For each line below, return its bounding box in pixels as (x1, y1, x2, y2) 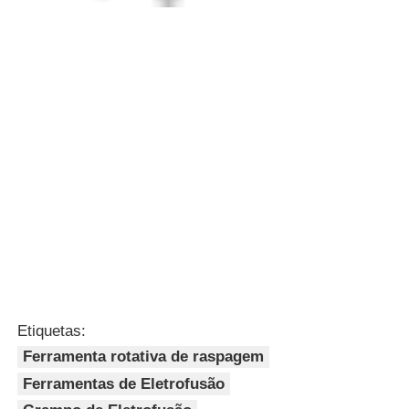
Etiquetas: (17, 321, 87, 340)
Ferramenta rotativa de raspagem (23, 348, 265, 366)
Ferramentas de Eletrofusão (23, 374, 225, 393)
